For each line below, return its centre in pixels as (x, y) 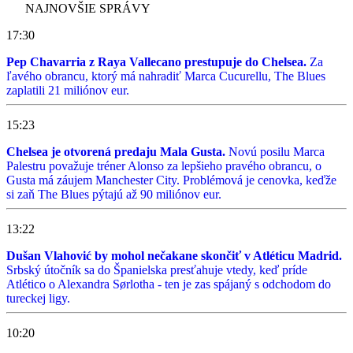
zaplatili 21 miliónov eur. (68, 90)
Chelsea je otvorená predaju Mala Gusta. (116, 151)
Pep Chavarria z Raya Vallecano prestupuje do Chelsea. (158, 61)
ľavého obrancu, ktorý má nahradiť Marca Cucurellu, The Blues (166, 76)
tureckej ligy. (38, 298)
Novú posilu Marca (275, 151)
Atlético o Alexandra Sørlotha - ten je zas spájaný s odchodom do (169, 284)
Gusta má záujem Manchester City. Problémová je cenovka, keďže (171, 180)
